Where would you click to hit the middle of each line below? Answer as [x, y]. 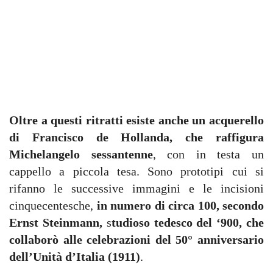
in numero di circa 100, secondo [180, 205]
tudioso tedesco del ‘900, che [188, 222]
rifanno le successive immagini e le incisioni [136, 188]
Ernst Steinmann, [56, 222]
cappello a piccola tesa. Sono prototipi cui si [136, 171]
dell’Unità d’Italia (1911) [75, 257]
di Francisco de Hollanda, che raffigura [136, 137]
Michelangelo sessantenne [81, 154]
